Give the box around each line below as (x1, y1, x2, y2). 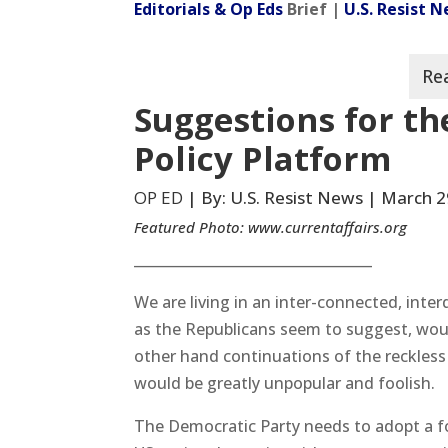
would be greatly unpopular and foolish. (134, 371, 436, 394)
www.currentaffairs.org (248, 216, 408, 237)
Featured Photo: (134, 216, 249, 237)
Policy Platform (134, 135, 392, 181)
